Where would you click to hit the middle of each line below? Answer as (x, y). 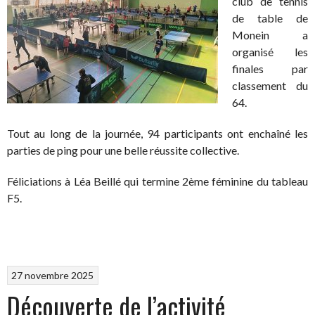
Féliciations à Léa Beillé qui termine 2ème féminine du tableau (157, 181)
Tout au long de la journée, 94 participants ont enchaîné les (157, 133)
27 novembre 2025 (53, 275)
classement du (270, 85)
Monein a (270, 35)
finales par (270, 69)
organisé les (270, 52)
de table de (270, 18)
